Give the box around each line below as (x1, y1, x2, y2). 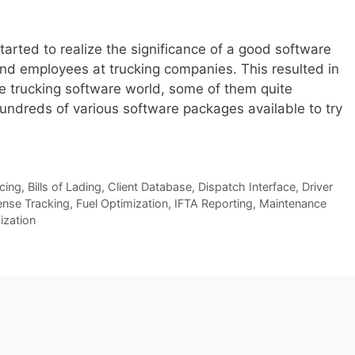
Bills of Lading (27, 180, 101, 194)
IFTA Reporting (174, 197, 253, 211)
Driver (301, 180, 333, 194)
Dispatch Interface (197, 180, 296, 194)
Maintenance (259, 197, 326, 211)
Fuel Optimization (76, 197, 168, 211)
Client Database (107, 180, 192, 194)
